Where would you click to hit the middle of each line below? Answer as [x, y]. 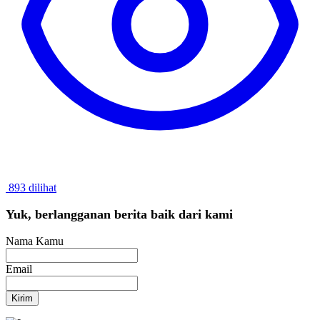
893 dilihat [31, 188]
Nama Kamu [35, 241]
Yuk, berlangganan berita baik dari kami [119, 215]
